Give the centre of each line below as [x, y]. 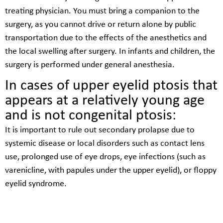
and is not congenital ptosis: [91, 116]
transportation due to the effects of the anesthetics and [106, 38]
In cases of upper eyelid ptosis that [111, 86]
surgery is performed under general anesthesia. [90, 65]
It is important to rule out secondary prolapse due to [100, 130]
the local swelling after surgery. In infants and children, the [110, 51]
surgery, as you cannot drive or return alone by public [101, 24]
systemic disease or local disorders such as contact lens [105, 144]
